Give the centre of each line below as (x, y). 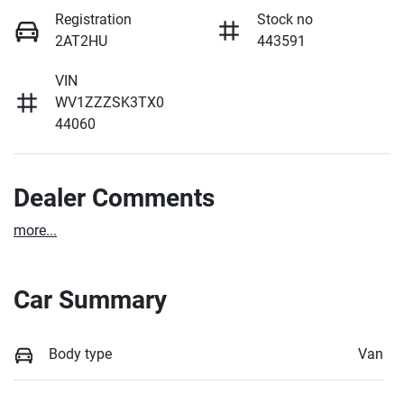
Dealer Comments (114, 197)
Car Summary (90, 299)
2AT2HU (81, 41)
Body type (80, 353)
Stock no (285, 19)
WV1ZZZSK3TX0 (110, 102)
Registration (93, 19)
